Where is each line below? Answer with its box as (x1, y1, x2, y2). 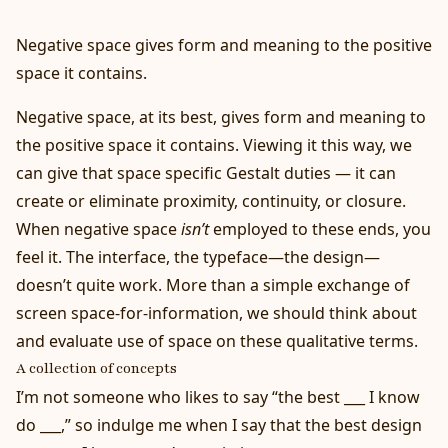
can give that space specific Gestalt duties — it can (16, 161, 396, 184)
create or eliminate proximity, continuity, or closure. (16, 189, 406, 212)
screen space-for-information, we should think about (16, 301, 417, 324)
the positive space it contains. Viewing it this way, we (16, 133, 412, 156)
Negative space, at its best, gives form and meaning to (16, 105, 426, 128)
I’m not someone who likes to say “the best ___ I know (16, 385, 420, 408)
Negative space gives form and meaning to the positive (16, 33, 432, 56)
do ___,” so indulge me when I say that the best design (16, 413, 422, 436)
